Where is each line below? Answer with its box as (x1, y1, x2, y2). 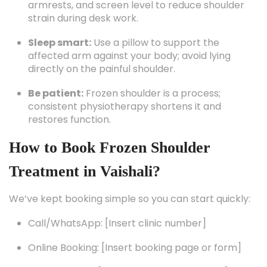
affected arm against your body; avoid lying (28, 49, 231, 63)
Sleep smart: (28, 36, 91, 49)
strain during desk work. (28, 11, 138, 25)
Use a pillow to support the (91, 36, 219, 49)
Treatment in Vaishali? (9, 163, 160, 180)
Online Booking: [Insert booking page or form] (28, 241, 241, 254)
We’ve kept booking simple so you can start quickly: (9, 192, 250, 206)
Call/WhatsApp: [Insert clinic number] (28, 216, 206, 230)
